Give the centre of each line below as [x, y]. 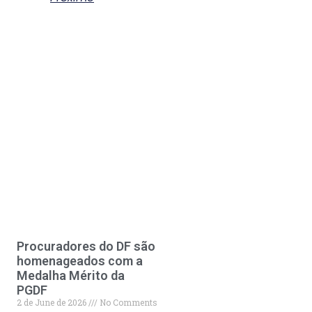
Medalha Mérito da [70, 275]
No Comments [127, 302]
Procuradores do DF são [86, 246]
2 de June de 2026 [52, 302]
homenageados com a [79, 260]
